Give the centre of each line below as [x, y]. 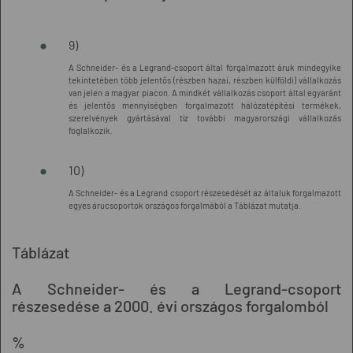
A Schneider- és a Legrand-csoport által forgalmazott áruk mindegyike [205, 67]
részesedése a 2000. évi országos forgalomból [170, 306]
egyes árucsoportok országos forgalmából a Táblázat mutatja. [185, 205]
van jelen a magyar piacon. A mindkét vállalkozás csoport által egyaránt [205, 93]
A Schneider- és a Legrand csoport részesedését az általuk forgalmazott [205, 193]
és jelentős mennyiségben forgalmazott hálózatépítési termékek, [205, 105]
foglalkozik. [91, 130]
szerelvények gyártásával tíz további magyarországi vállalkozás [205, 118]
